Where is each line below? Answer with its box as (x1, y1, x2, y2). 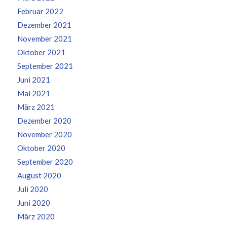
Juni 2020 (17, 198, 50, 208)
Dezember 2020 (17, 116, 71, 126)
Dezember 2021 (17, 20, 71, 30)
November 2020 (17, 130, 72, 139)
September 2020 (17, 157, 73, 167)
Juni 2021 (17, 75, 50, 85)
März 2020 (17, 212, 55, 221)
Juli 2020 (17, 184, 48, 194)
